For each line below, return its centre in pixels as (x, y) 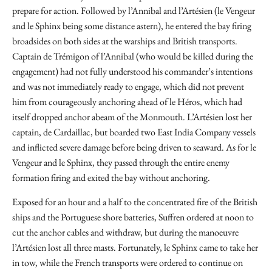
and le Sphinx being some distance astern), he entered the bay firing (132, 26)
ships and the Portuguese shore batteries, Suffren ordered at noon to (133, 217)
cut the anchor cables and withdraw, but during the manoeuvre (125, 232)
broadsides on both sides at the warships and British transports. (125, 41)
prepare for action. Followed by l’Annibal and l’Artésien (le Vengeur (134, 11)
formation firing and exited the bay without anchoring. (111, 178)
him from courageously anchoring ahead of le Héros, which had (127, 102)
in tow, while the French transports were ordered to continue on (127, 263)
